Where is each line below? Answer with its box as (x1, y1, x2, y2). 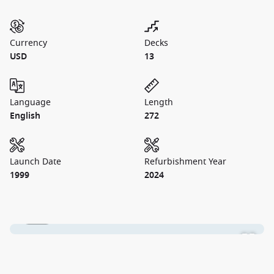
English (10, 109, 40, 122)
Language (10, 96, 51, 109)
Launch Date (10, 155, 61, 168)
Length (144, 96, 173, 109)
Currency (10, 37, 47, 50)
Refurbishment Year (144, 155, 226, 168)
